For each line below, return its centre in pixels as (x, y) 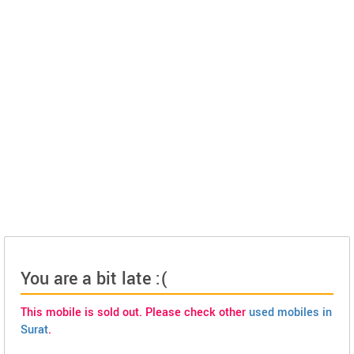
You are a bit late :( (94, 279)
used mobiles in (290, 313)
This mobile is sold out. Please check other (135, 313)
